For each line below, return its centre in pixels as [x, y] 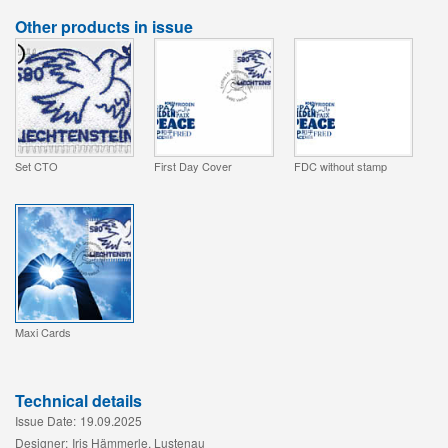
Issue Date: [45, 421]
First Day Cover [193, 165]
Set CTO [36, 165]
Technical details [78, 401]
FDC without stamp [340, 165]
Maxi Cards [43, 332]
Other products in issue [104, 26]
